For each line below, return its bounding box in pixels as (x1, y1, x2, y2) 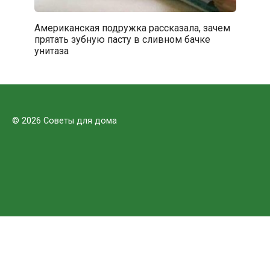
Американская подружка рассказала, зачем (34, 22, 230, 34)
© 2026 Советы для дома (12, 115, 117, 126)
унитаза (34, 45, 69, 57)
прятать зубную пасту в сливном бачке (34, 33, 210, 45)
